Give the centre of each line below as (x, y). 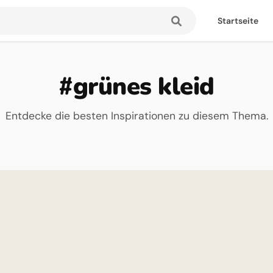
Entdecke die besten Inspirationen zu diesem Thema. (136, 116)
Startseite (238, 21)
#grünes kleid (136, 87)
